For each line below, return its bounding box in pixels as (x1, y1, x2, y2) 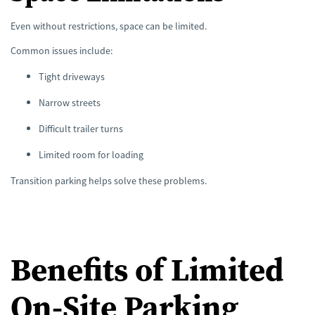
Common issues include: (11, 44, 112, 57)
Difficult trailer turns (39, 122, 123, 135)
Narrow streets (39, 96, 101, 109)
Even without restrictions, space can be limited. (11, 19, 207, 32)
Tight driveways (39, 70, 105, 83)
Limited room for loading (39, 148, 143, 161)
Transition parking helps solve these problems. (11, 174, 207, 187)
